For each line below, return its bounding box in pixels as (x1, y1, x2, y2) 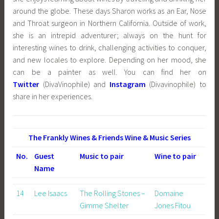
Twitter (13, 79, 40, 89)
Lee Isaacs (34, 188, 67, 198)
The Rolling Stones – (79, 188, 145, 198)
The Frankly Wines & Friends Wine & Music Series (28, 132, 191, 143)
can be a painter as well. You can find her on (13, 66, 206, 77)
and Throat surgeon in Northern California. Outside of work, (13, 18, 206, 28)
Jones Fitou (154, 200, 191, 211)
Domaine (154, 188, 183, 198)
